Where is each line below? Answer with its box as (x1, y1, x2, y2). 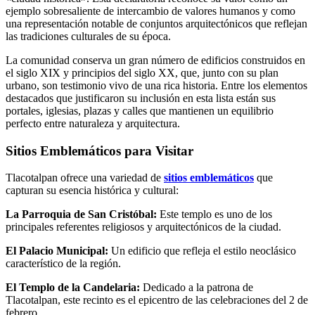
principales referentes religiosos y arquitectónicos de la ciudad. (6, 221, 281, 233)
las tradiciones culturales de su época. (6, 30, 171, 42)
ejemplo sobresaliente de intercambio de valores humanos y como (6, 4, 295, 17)
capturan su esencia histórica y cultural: (6, 184, 179, 197)
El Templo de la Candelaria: (6, 281, 140, 294)
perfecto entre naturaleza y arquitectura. (6, 117, 180, 129)
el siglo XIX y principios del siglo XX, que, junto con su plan (6, 66, 278, 79)
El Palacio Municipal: (6, 245, 108, 257)
